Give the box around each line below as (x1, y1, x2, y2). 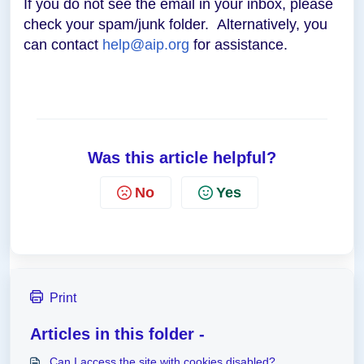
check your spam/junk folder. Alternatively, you (24, 16, 327, 32)
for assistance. (189, 37, 288, 53)
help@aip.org (102, 37, 189, 53)
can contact (24, 37, 102, 53)
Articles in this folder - (30, 325, 205, 343)
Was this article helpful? (88, 149, 276, 167)
